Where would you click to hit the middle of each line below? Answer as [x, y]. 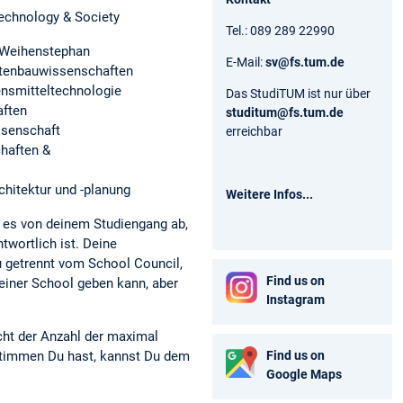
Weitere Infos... [269, 194]
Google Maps [304, 374]
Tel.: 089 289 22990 [280, 30]
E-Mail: [246, 62]
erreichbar [254, 131]
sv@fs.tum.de [305, 62]
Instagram [296, 299]
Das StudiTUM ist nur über [298, 93]
